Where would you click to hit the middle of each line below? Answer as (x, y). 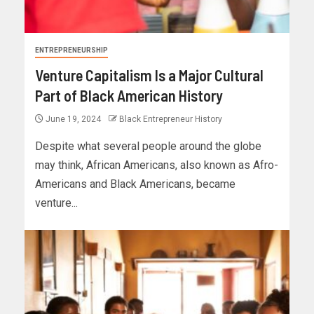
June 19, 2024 (73, 120)
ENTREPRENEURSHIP (71, 50)
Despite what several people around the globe (148, 146)
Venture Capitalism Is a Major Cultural (149, 75)
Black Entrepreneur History (171, 120)
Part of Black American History (129, 96)
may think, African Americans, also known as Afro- (157, 165)
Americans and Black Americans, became (135, 184)
